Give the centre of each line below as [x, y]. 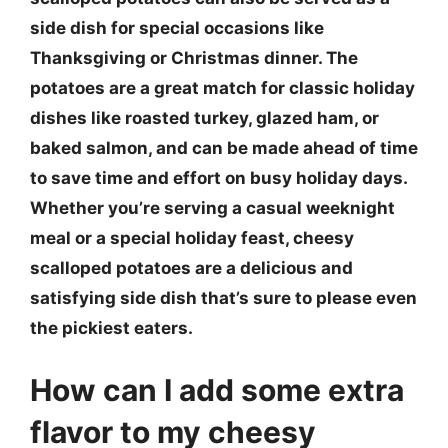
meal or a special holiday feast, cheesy [192, 238]
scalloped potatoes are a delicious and [191, 268]
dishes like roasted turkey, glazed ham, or [204, 118]
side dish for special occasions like [177, 28]
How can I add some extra [217, 389]
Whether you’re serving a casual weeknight [212, 208]
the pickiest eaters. [111, 328]
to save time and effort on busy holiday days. [218, 178]
